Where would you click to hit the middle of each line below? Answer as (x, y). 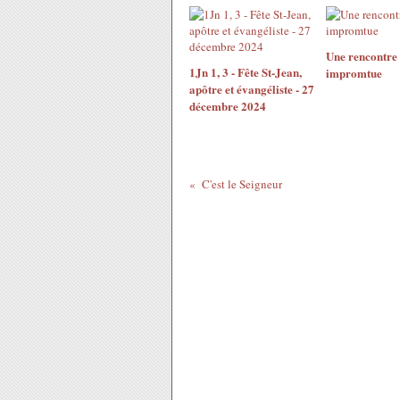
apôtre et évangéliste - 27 (252, 89)
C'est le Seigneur (242, 184)
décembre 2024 (228, 106)
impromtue (354, 73)
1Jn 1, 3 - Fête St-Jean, (246, 72)
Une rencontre (361, 56)
